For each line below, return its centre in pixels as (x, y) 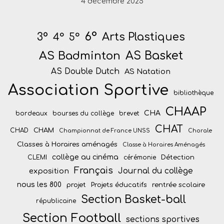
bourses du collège (83, 114)
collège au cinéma (85, 157)
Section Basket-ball (133, 200)
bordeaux (31, 114)
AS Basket (154, 56)
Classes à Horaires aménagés (67, 144)
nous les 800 (39, 185)
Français (93, 171)
